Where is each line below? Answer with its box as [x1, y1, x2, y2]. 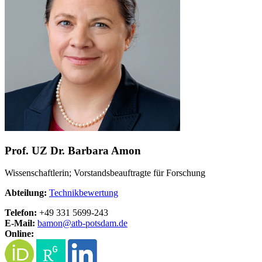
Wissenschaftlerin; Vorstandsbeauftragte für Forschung [5, 168, 205, 178]
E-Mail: [5, 218, 37, 229]
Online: [5, 229, 34, 239]
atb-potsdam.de [71, 218, 127, 229]
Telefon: [5, 208, 39, 218]
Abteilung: [5, 188, 49, 198]
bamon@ [37, 218, 71, 229]
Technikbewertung [49, 188, 118, 198]
